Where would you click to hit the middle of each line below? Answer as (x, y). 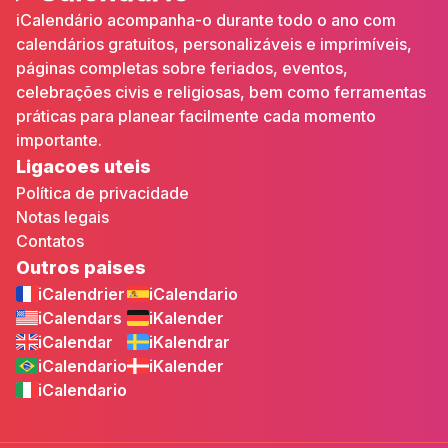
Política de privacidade (102, 193)
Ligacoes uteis (83, 166)
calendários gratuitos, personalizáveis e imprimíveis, (214, 44)
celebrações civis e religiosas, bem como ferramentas (221, 92)
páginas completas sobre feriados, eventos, (182, 68)
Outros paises (81, 267)
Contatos (50, 241)
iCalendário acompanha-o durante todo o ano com (206, 20)
